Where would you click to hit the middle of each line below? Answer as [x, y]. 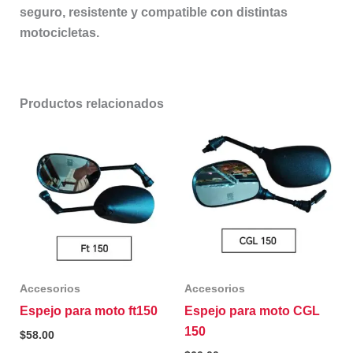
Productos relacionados [91, 103]
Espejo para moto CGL [252, 311]
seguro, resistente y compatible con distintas [153, 12]
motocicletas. [59, 32]
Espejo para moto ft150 [88, 311]
